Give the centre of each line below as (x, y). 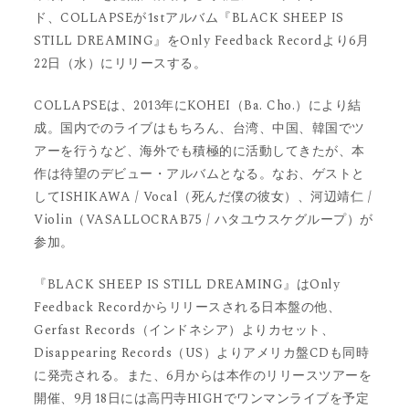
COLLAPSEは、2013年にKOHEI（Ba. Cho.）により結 (198, 106)
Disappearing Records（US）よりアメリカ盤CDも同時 (202, 353)
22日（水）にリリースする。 (121, 64)
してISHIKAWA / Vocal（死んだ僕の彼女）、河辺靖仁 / (203, 197)
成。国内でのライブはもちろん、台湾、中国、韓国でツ (199, 129)
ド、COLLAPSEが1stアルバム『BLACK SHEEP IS (189, 18)
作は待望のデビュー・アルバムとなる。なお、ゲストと (199, 174)
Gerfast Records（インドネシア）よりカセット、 (184, 330)
